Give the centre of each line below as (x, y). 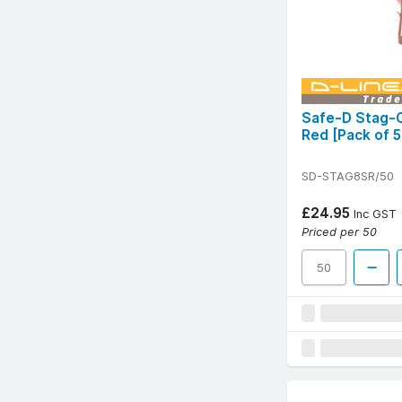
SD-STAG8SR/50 (348, 175)
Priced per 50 (339, 231)
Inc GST (373, 213)
